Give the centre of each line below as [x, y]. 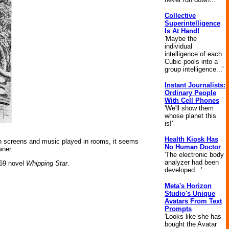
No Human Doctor [193, 147]
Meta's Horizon [188, 186]
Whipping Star [47, 163]
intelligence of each [193, 54]
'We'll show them [189, 108]
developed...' [183, 170]
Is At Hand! [182, 31]
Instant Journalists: [195, 85]
